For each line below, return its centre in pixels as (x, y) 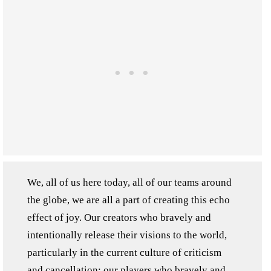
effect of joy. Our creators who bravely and (119, 217)
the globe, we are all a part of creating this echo (129, 200)
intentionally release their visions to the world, (127, 235)
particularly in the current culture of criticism (124, 252)
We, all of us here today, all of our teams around (129, 182)
